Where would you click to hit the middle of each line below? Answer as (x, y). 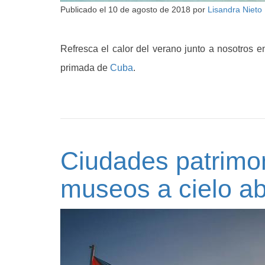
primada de (85, 68)
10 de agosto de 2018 (149, 10)
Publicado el (84, 10)
